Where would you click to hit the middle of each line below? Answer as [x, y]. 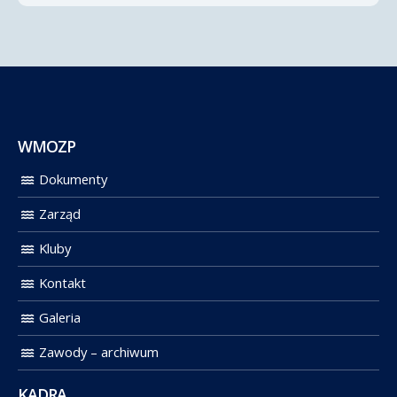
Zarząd [60, 214]
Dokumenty [73, 179]
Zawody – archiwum [99, 352]
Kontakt [62, 283]
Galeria [60, 318]
